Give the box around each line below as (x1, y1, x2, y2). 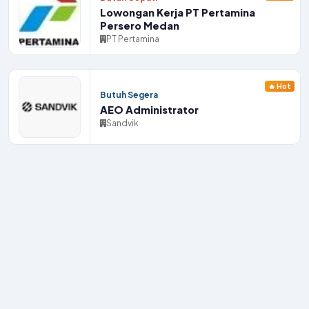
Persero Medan (100, 19, 179, 32)
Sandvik (106, 117, 139, 128)
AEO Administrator (100, 103, 199, 116)
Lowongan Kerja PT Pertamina (100, 6, 255, 19)
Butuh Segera (100, 89, 158, 100)
